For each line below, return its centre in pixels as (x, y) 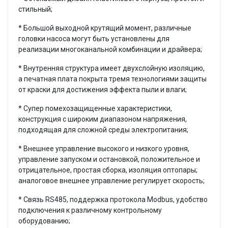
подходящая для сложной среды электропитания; (103, 130)
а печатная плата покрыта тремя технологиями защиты (112, 79)
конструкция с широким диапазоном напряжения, (103, 119)
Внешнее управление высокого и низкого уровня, (106, 148)
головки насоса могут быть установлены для (94, 38)
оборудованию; (44, 221)
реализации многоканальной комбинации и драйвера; (110, 49)
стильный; (35, 9)
